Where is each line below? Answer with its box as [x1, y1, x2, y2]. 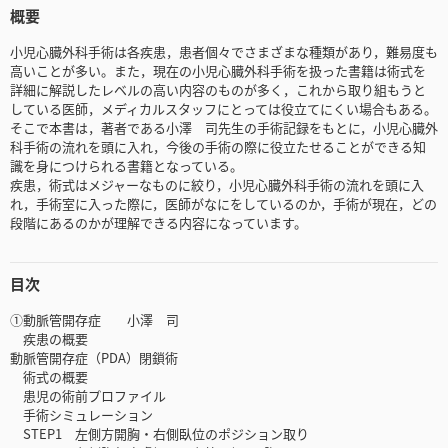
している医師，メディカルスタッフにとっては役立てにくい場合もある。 [10, 99, 437, 119]
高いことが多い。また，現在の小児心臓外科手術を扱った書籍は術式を [10, 61, 426, 81]
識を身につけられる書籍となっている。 [10, 156, 243, 176]
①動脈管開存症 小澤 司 [10, 310, 179, 330]
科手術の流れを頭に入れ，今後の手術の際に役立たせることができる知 [10, 137, 426, 157]
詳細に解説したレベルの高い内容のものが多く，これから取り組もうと [10, 80, 426, 100]
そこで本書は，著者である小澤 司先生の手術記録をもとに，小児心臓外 [10, 118, 438, 138]
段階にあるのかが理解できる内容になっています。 [10, 213, 307, 233]
